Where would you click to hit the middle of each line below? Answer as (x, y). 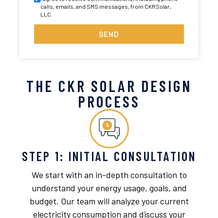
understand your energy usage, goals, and (109, 188)
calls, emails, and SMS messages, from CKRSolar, (106, 7)
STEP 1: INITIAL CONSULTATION (109, 156)
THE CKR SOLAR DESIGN (109, 86)
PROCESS (109, 101)
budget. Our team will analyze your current (109, 201)
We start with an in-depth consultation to (109, 175)
